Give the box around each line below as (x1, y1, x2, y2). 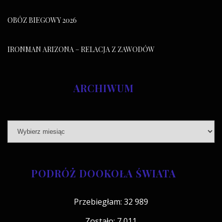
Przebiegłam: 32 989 (74, 196, 148, 207)
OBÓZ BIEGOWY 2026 (7, 15, 77, 25)
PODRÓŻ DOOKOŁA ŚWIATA (31, 166, 176, 180)
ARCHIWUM (73, 81, 134, 95)
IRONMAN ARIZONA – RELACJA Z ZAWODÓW (7, 44, 155, 54)
